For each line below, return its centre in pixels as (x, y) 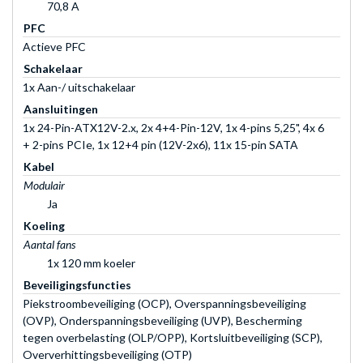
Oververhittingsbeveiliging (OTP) (107, 354)
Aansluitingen (61, 109)
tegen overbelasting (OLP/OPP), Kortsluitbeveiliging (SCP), (173, 337)
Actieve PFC (54, 46)
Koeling (44, 225)
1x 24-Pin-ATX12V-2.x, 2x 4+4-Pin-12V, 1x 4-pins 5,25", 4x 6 (173, 127)
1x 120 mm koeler (91, 263)
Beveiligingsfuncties (77, 284)
